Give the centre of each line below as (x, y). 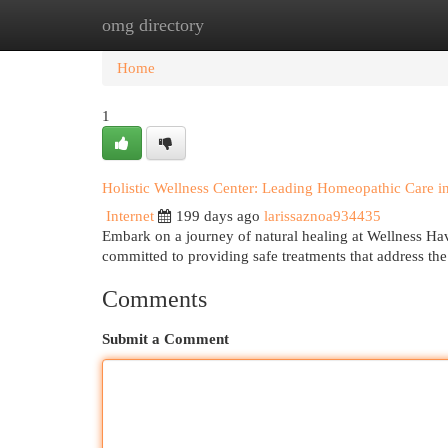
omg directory (153, 25)
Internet (130, 216)
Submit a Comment (165, 339)
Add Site (366, 25)
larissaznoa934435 (322, 216)
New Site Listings (254, 25)
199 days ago (218, 216)
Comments (154, 299)
